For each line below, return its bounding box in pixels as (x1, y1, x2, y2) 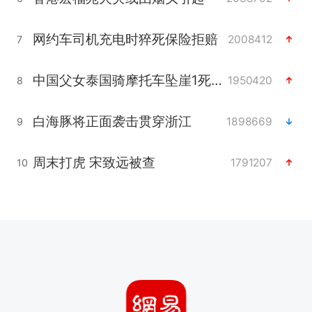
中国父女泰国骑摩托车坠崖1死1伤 (210, 72, 222, 89)
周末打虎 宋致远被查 (32, 154, 155, 171)
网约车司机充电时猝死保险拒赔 (32, 31, 218, 48)
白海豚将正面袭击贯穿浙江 (32, 113, 192, 130)
